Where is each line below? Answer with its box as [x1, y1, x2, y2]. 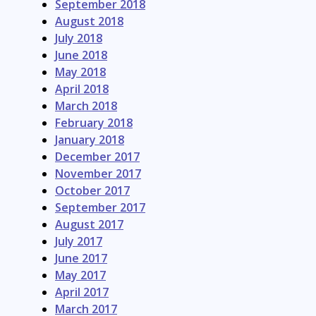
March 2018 [55, 97, 117, 114]
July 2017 [55, 233, 102, 249]
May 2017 [55, 267, 106, 283]
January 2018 [55, 131, 124, 147]
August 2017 [55, 216, 123, 232]
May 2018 [55, 63, 106, 80]
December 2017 [55, 148, 140, 164]
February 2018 [55, 114, 133, 130]
